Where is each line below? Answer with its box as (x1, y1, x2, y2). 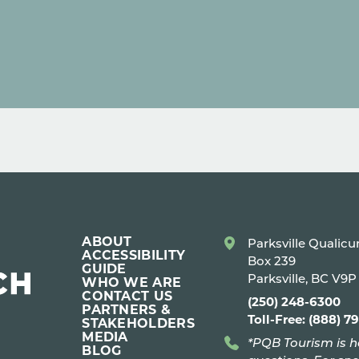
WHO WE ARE (82, 273, 182, 291)
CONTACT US (82, 287, 173, 305)
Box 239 (248, 252, 296, 269)
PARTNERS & (82, 301, 171, 318)
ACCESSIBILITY (82, 246, 186, 264)
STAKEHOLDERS (82, 314, 196, 332)
